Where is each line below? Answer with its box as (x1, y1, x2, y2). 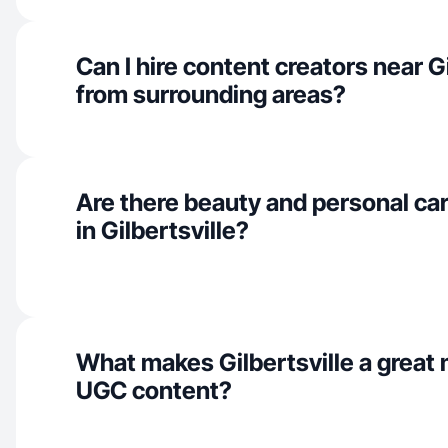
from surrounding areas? (76, 80, 346, 109)
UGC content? (76, 376, 232, 405)
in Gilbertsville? (76, 216, 249, 245)
